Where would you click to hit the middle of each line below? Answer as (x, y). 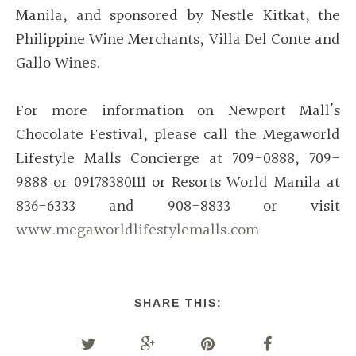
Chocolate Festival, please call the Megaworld (178, 135)
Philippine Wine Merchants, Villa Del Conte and (178, 40)
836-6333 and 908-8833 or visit (178, 207)
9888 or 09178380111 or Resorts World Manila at (178, 183)
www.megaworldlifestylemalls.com (137, 231)
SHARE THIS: (178, 303)
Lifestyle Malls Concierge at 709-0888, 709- (178, 159)
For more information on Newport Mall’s (178, 112)
